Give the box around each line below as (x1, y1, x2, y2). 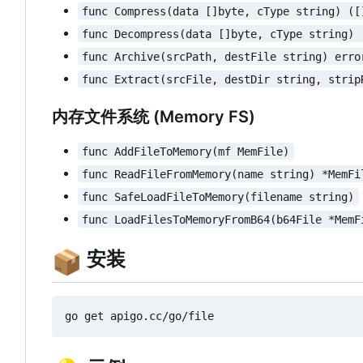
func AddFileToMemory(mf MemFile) (82, 144, 290, 158)
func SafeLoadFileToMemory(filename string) (82, 190, 355, 203)
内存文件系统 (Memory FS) (52, 107, 255, 127)
